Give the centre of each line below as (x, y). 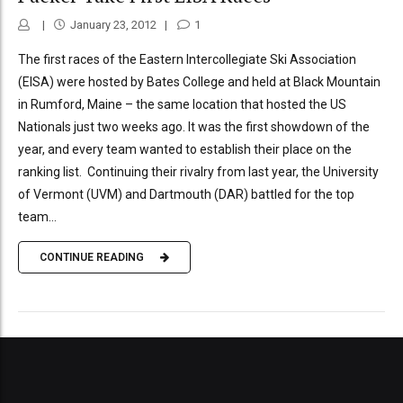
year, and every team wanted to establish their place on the (185, 149)
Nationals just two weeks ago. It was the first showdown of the (194, 126)
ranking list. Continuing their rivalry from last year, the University (198, 171)
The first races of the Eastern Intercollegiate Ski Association (187, 59)
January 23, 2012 (113, 24)
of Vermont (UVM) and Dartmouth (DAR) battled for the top (186, 194)
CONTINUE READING (92, 258)
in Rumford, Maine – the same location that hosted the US (182, 104)
